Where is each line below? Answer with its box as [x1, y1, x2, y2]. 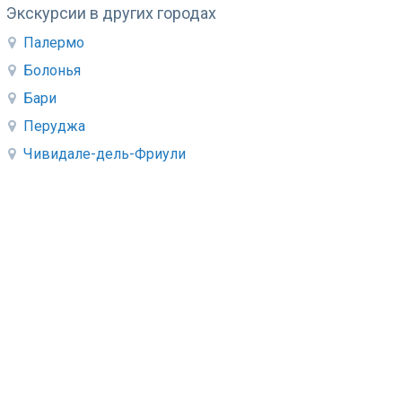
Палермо [22, 33, 84, 51]
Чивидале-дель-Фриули [22, 144, 186, 162]
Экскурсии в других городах [5, 3, 216, 22]
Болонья [22, 61, 81, 79]
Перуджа [22, 117, 85, 135]
